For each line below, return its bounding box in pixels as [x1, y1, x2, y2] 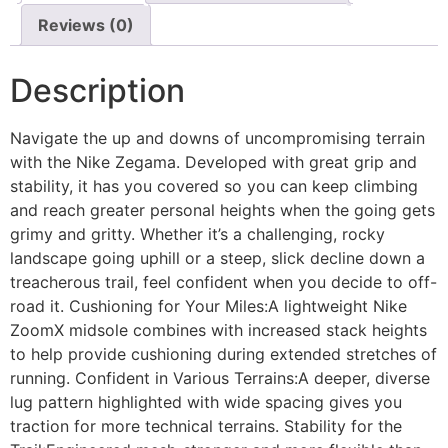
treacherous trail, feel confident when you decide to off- [10, 272, 437, 293]
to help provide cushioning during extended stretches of [10, 344, 437, 365]
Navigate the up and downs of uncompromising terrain [10, 128, 425, 149]
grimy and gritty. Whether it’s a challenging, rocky [10, 224, 385, 245]
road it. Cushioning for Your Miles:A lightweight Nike [10, 296, 407, 317]
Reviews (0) [38, 15, 134, 36]
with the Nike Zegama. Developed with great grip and [10, 152, 417, 173]
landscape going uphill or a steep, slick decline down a [10, 248, 425, 269]
